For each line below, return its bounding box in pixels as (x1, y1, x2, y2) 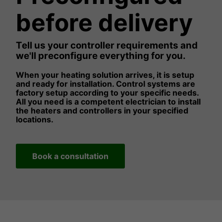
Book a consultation (32, 151, 109, 161)
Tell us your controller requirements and (16, 39, 198, 51)
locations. (16, 114, 54, 124)
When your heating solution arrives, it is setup (16, 69, 194, 80)
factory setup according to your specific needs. (16, 87, 199, 98)
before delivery (16, 7, 193, 37)
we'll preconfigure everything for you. (16, 50, 186, 61)
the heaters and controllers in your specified (16, 105, 188, 115)
